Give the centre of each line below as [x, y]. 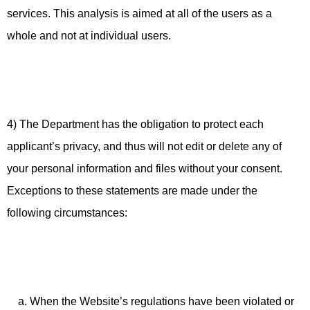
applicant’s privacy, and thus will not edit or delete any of [144, 146]
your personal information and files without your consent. [145, 168]
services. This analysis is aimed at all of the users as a [139, 13]
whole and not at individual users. [89, 36]
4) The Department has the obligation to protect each [135, 124]
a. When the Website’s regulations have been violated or [151, 301]
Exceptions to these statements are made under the [132, 191]
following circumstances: [67, 213]
